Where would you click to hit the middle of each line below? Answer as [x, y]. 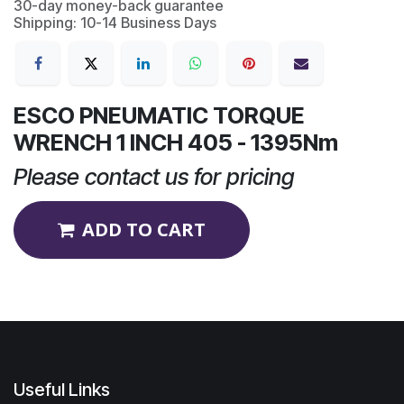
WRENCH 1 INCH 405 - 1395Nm [176, 143]
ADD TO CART [144, 230]
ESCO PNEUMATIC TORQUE [159, 116]
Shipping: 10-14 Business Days [115, 23]
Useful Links [62, 389]
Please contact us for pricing [154, 177]
